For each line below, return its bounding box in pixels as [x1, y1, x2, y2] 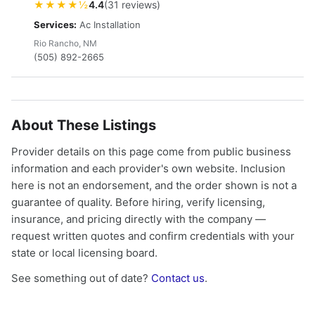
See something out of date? [11, 271, 151, 285]
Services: [34, 19, 77, 30]
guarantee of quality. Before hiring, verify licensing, [11, 195, 265, 209]
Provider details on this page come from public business [11, 145, 291, 158]
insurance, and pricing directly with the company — [11, 212, 266, 226]
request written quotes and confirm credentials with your [11, 229, 295, 243]
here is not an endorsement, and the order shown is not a [11, 179, 297, 192]
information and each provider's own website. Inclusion [11, 162, 285, 175]
